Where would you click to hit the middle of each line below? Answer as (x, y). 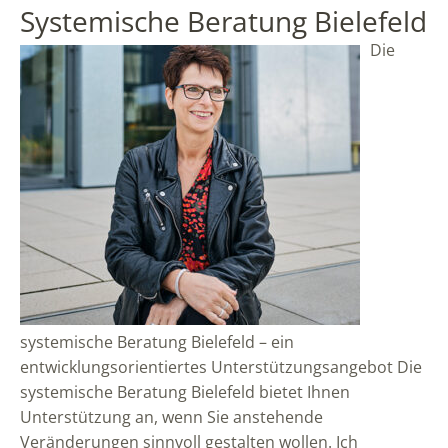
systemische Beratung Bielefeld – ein (157, 342)
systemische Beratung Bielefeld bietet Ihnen (185, 392)
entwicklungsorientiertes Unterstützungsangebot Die (221, 367)
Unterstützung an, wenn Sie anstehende (171, 417)
